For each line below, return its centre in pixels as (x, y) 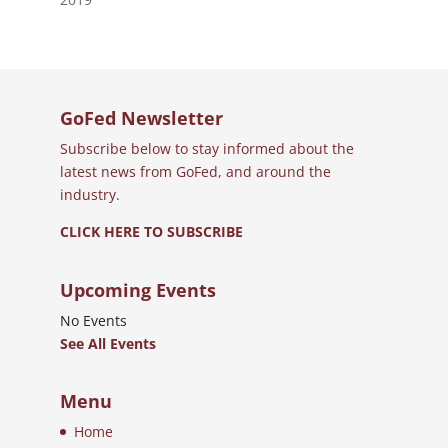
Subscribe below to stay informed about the (206, 148)
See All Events (107, 343)
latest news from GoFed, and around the (195, 171)
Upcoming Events (137, 289)
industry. (89, 194)
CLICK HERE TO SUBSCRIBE (151, 231)
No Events (93, 320)
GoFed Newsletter (141, 117)
